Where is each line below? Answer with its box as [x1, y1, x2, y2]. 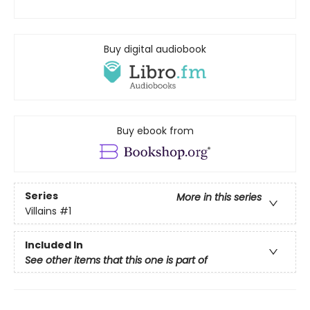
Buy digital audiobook [104, 42, 206, 56]
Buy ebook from [116, 124, 194, 138]
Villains [25, 203, 57, 218]
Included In [25, 238, 83, 253]
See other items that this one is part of [25, 253, 208, 268]
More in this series [176, 190, 262, 204]
